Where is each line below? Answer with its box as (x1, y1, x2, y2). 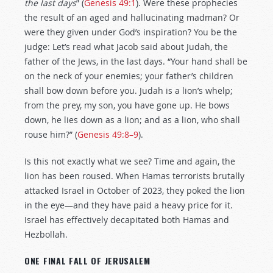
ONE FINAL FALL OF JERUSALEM (24, 254, 151, 267)
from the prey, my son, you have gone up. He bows (24, 99, 230, 111)
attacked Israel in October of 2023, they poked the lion (24, 185, 245, 196)
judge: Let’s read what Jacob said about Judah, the (24, 41, 228, 52)
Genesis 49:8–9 (77, 129, 138, 140)
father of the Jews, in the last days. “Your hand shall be (24, 55, 247, 67)
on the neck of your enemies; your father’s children (24, 70, 233, 82)
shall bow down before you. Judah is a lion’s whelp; (24, 85, 233, 96)
